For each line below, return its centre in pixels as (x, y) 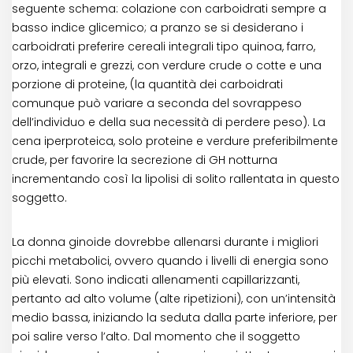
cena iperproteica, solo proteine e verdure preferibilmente (175, 141)
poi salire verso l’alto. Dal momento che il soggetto (156, 337)
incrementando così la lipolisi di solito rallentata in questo (176, 179)
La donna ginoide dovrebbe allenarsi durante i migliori (165, 242)
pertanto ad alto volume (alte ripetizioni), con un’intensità (174, 299)
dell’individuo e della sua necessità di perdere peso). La (169, 123)
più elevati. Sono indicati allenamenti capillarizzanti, (156, 280)
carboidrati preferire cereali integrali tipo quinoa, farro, (163, 47)
